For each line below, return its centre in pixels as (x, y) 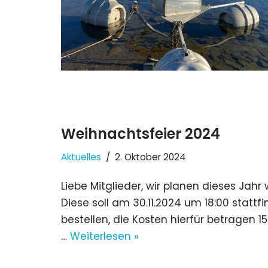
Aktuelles (81, 157)
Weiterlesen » (104, 236)
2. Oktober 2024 (150, 157)
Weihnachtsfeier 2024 (141, 133)
